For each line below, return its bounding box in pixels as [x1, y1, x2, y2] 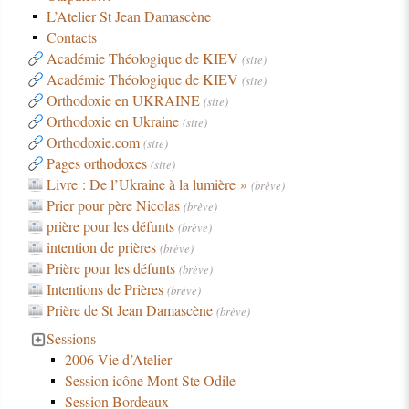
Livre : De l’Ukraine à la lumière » [46, 173, 247, 194]
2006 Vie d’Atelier [64, 349, 172, 369]
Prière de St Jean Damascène [46, 299, 213, 320]
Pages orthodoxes [46, 152, 147, 173]
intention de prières [46, 236, 156, 257]
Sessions [46, 328, 96, 348]
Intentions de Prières [46, 278, 163, 299]
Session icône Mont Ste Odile [64, 370, 236, 390]
